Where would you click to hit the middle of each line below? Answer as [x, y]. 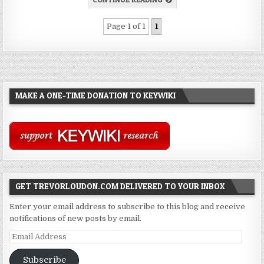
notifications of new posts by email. [76, 219]
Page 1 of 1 [126, 27]
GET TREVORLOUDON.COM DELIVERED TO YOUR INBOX [120, 186]
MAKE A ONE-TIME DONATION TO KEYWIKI [96, 95]
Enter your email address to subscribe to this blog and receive [128, 207]
